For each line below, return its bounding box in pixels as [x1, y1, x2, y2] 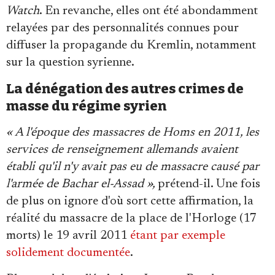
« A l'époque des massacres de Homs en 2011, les [6, 126, 259, 139]
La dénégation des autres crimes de [6, 80, 244, 98]
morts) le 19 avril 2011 [6, 230, 130, 242]
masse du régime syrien [6, 98, 166, 115]
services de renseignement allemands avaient [6, 144, 238, 157]
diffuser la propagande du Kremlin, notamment [6, 39, 256, 52]
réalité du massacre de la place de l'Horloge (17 [6, 212, 257, 225]
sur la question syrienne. [6, 56, 134, 69]
